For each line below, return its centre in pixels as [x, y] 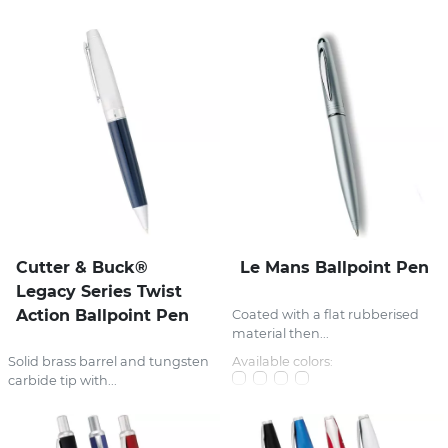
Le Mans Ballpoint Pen [334, 268]
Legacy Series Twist [99, 291]
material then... [280, 333]
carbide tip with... [62, 380]
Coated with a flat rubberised [325, 314]
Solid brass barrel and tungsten [108, 361]
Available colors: [282, 361]
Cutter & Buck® [82, 267]
